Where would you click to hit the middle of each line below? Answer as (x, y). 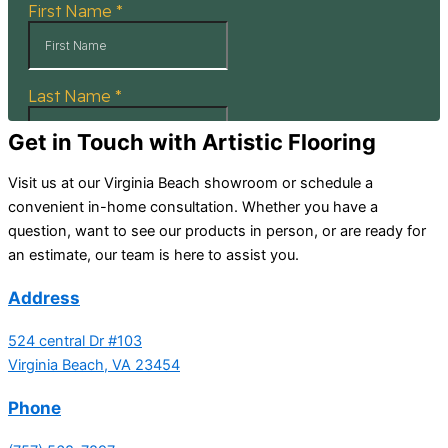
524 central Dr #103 (75, 340)
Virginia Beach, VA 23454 (94, 364)
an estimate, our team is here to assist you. (153, 254)
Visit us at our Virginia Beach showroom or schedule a (190, 182)
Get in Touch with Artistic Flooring (192, 142)
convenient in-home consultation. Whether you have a (193, 206)
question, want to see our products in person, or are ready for (217, 230)
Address (44, 297)
